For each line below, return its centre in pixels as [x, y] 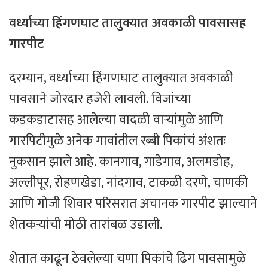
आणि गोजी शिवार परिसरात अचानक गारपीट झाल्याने [133, 204]
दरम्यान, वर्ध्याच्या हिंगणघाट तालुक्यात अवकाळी [121, 78]
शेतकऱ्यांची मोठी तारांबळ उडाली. [86, 225]
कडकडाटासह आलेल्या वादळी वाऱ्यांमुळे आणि [116, 120]
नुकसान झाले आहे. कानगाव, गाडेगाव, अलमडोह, [121, 162]
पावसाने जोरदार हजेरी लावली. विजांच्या [100, 99]
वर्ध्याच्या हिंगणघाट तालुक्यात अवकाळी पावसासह [128, 23]
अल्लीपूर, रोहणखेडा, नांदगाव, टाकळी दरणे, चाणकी [129, 183]
